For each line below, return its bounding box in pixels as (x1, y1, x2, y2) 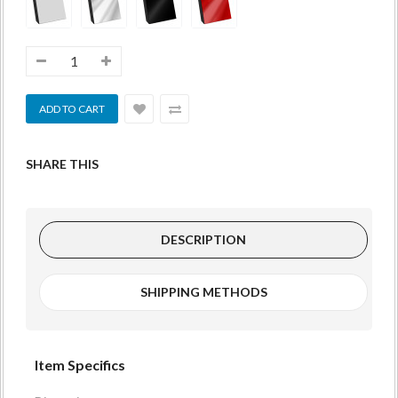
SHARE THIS (26, 156, 99, 172)
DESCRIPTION (161, 232, 246, 248)
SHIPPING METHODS (139, 284, 267, 300)
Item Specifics (35, 356, 125, 374)
